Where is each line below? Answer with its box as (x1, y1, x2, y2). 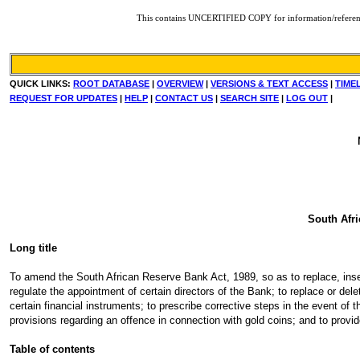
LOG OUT (286, 93, 328, 103)
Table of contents (10, 343, 95, 355)
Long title (10, 242, 57, 254)
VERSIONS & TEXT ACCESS (211, 79, 328, 88)
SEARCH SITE (220, 93, 279, 103)
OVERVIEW (157, 79, 203, 88)
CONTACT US (155, 93, 213, 103)
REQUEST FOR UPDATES (10, 93, 117, 103)
